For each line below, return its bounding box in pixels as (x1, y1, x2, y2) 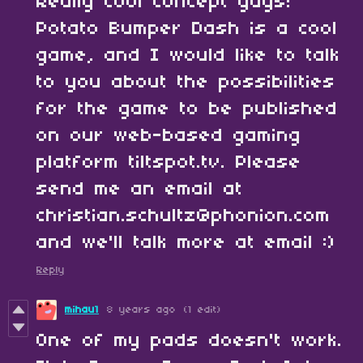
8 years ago (107, 305, 176, 315)
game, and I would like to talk (36, 46, 340, 66)
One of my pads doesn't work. (36, 331, 343, 351)
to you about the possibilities (36, 73, 335, 92)
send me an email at (36, 180, 243, 199)
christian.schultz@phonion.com (36, 207, 331, 226)
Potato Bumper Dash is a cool (36, 19, 338, 39)
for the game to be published (36, 100, 338, 119)
